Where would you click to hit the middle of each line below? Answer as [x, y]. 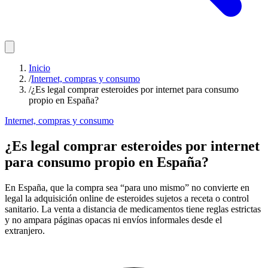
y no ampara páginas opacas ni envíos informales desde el [113, 220]
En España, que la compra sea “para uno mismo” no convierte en [127, 187]
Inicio [39, 68]
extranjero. [25, 230]
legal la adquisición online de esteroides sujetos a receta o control [127, 198]
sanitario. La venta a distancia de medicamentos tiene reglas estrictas [133, 209]
